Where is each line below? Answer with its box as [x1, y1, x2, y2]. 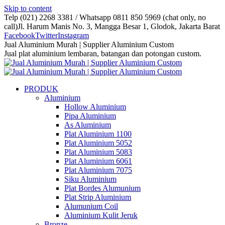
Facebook [4, 31, 35, 40]
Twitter [35, 31, 58, 40]
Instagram [58, 31, 89, 40]
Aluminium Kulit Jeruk [64, 211, 138, 219]
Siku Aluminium [64, 175, 117, 183]
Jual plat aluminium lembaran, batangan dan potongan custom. [4, 49, 201, 58]
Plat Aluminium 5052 [64, 139, 132, 147]
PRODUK [24, 84, 58, 93]
